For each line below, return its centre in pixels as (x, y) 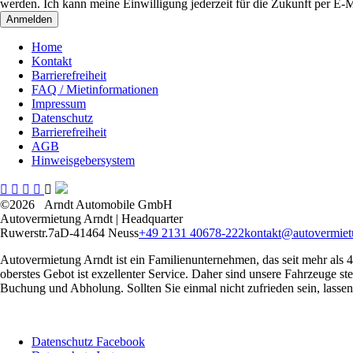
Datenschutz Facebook (88, 341)
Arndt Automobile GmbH (108, 204)
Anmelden (29, 19)
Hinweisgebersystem (83, 160)
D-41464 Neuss (99, 232)
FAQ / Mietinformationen (95, 89)
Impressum (59, 103)
